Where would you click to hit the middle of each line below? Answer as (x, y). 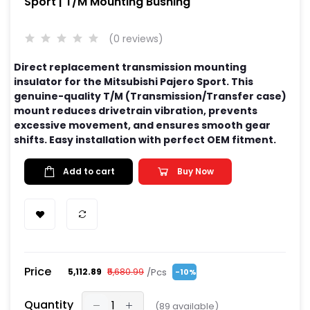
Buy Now (195, 171)
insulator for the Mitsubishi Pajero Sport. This (134, 82)
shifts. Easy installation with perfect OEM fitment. (145, 140)
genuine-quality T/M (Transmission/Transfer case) (150, 96)
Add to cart (89, 171)
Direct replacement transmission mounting (130, 67)
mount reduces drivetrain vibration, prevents (136, 111)
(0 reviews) (136, 39)
